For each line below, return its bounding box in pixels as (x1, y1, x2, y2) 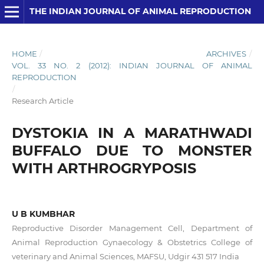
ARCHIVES (206, 48, 247, 58)
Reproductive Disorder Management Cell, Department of (11, 223, 253, 233)
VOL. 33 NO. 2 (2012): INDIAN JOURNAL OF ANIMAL (11, 60, 253, 70)
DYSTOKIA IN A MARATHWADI (11, 124, 253, 141)
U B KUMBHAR (11, 208, 75, 219)
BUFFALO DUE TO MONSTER (11, 141, 253, 159)
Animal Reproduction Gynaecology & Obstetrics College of (11, 237, 253, 247)
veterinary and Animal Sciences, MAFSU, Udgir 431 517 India (11, 251, 239, 261)
